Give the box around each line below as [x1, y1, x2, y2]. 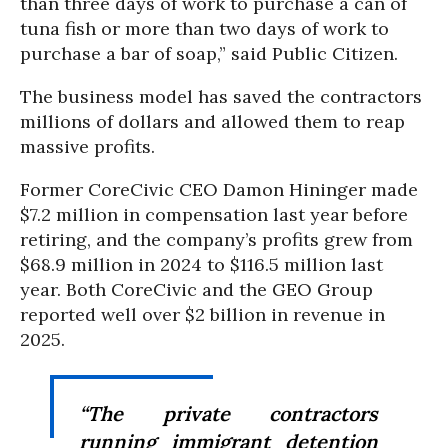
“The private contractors [79, 401, 378, 426]
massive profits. [20, 135, 155, 158]
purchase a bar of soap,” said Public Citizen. [20, 42, 398, 65]
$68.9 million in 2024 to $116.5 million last [20, 253, 383, 276]
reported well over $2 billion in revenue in [20, 303, 385, 326]
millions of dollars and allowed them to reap [20, 110, 405, 133]
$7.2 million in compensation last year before [20, 203, 408, 226]
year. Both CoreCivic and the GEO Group [20, 278, 373, 301]
